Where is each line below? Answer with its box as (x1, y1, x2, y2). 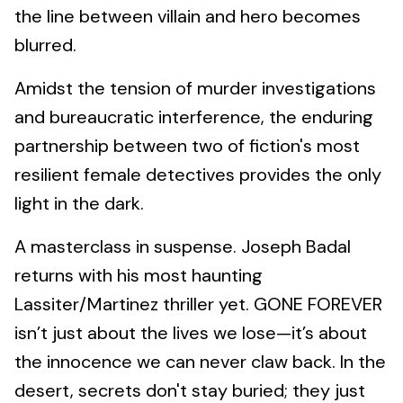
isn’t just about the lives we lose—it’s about (14, 321, 367, 345)
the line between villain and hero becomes (14, 4, 361, 28)
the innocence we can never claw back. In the (14, 350, 386, 373)
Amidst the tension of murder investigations (14, 76, 376, 100)
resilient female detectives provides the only (14, 163, 381, 186)
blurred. (14, 33, 76, 57)
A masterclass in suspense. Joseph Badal (14, 235, 351, 258)
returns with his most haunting (14, 264, 263, 287)
